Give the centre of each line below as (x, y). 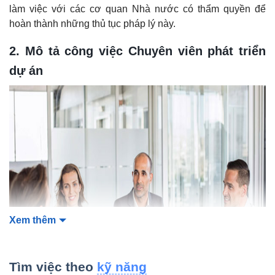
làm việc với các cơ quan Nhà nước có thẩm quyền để (137, 9)
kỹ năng (122, 266)
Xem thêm (33, 220)
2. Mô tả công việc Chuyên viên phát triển (137, 51)
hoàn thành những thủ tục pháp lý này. (92, 23)
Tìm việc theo (53, 266)
